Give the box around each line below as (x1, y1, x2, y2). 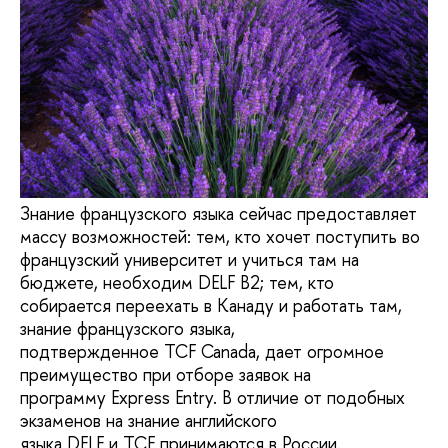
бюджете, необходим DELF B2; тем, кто (20, 270, 334, 296)
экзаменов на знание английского (20, 408, 277, 434)
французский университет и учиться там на (20, 247, 359, 273)
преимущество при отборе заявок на (20, 362, 311, 388)
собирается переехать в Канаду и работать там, (20, 293, 402, 319)
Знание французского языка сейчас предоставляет (20, 201, 417, 227)
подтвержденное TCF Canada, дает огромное (20, 339, 384, 365)
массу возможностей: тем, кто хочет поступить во (20, 224, 420, 250)
